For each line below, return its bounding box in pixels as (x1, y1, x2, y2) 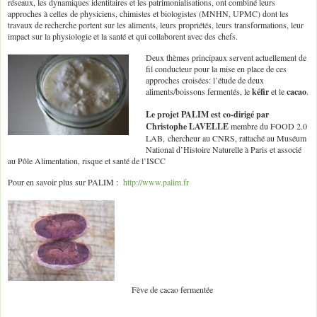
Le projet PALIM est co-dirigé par (146, 108, 269, 120)
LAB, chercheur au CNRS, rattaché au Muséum (146, 132, 306, 144)
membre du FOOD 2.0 (231, 120, 307, 132)
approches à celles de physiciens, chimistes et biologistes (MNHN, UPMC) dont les (8, 7, 289, 19)
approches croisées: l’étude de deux (146, 74, 264, 86)
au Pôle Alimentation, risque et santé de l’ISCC (8, 154, 166, 166)
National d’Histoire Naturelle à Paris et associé (146, 143, 301, 155)
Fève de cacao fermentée (132, 283, 213, 295)
